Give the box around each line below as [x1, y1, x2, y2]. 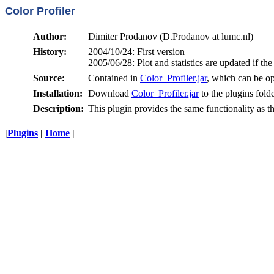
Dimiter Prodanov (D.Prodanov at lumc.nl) [88, 31, 253, 42]
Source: [33, 73, 65, 83]
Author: [33, 31, 67, 42]
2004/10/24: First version [88, 46, 185, 57]
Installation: [33, 88, 83, 98]
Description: [33, 103, 84, 114]
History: [33, 46, 67, 57]
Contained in [88, 73, 140, 83]
